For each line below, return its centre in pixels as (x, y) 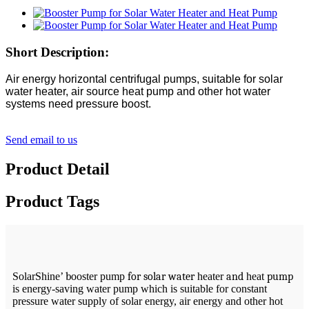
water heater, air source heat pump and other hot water (138, 91)
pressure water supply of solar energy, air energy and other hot (148, 301)
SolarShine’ (39, 276)
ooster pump (99, 276)
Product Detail (58, 169)
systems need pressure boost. (80, 103)
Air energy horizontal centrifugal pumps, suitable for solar (144, 79)
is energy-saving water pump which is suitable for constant (140, 288)
